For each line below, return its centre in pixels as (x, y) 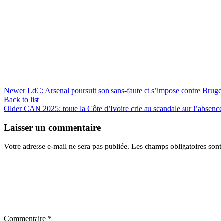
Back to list (21, 99)
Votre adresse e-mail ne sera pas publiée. (67, 147)
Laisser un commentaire (52, 127)
